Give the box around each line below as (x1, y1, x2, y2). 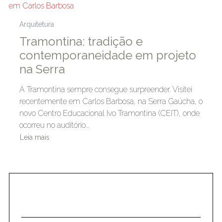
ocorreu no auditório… (19, 120, 89, 130)
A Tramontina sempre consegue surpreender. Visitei (19, 84, 192, 94)
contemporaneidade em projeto (19, 48, 196, 62)
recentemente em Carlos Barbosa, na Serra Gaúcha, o (19, 96, 203, 106)
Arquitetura (19, 20, 54, 28)
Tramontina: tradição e (19, 34, 143, 49)
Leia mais (19, 133, 50, 141)
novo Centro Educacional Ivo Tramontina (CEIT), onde (19, 108, 200, 118)
